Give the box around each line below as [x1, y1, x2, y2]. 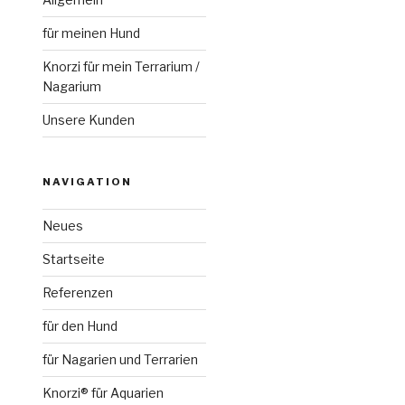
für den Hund [42, 318, 118, 334]
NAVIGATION [42, 175, 133, 188]
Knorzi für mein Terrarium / [42, 59, 201, 74]
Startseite [42, 251, 106, 267]
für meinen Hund [42, 25, 141, 41]
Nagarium [42, 79, 102, 94]
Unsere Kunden [42, 112, 136, 127]
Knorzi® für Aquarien [42, 385, 165, 400]
